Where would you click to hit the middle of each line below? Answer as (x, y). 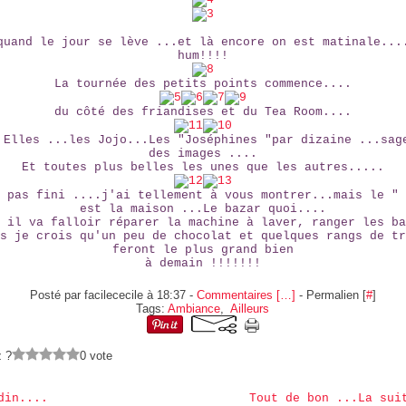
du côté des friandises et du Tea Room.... (203, 112)
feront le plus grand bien (203, 250)
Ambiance (194, 309)
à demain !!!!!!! (203, 263)
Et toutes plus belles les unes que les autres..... (203, 167)
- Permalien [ (330, 295)
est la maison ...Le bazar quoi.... (203, 209)
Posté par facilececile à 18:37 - (113, 295)
